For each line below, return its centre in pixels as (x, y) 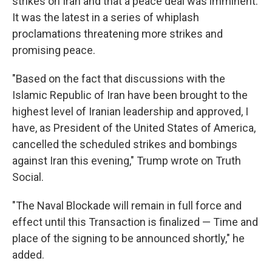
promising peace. (54, 50)
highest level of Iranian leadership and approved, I (130, 111)
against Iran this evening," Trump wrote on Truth (127, 161)
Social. (28, 177)
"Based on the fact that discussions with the (119, 79)
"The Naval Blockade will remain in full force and (127, 206)
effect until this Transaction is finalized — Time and (135, 222)
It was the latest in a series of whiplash (106, 17)
